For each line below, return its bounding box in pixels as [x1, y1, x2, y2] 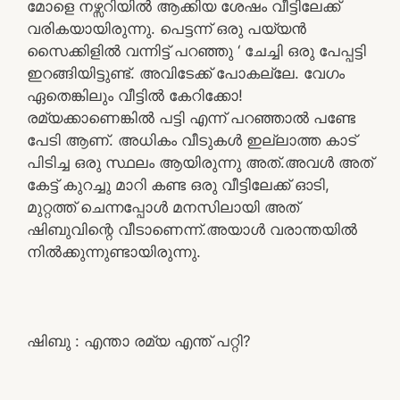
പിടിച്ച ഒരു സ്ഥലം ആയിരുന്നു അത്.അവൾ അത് [27, 153, 373, 171]
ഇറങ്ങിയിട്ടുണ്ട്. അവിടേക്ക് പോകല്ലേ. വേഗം [27, 63, 345, 82]
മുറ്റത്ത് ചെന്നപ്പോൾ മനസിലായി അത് [27, 197, 299, 216]
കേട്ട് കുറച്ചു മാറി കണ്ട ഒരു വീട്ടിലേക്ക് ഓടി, [27, 175, 329, 194]
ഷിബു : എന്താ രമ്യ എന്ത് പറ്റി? [27, 331, 251, 350]
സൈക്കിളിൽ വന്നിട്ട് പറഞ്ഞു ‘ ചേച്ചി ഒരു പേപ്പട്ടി [27, 41, 366, 60]
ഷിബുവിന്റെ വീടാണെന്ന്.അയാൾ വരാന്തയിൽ [27, 220, 357, 238]
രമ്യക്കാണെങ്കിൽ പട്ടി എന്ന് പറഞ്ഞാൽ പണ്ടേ [27, 108, 355, 127]
